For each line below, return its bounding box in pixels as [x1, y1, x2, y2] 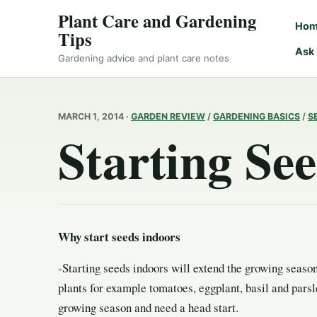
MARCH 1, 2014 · [58, 110, 131, 122]
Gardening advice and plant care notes [58, 52, 229, 64]
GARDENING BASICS [213, 110, 300, 122]
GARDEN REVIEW [131, 110, 205, 122]
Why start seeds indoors [58, 227, 197, 246]
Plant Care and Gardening [58, 8, 256, 33]
